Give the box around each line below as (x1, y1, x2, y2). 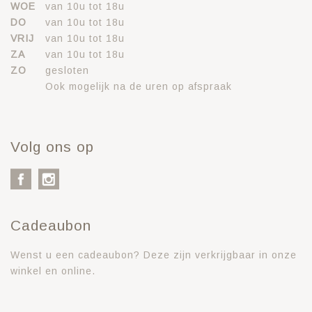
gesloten (45, 64, 89, 76)
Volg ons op (10, 138, 94, 155)
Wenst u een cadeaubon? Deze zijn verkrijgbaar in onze (10, 249, 297, 260)
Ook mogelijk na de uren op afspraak (45, 80, 232, 92)
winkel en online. (10, 265, 95, 276)
